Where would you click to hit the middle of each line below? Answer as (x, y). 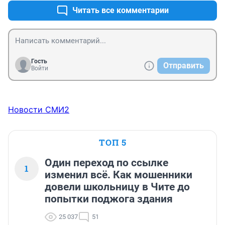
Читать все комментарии (121, 11)
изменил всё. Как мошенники (119, 175)
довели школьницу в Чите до (117, 187)
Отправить (184, 66)
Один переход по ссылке (106, 163)
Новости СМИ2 (39, 110)
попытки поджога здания (109, 199)
